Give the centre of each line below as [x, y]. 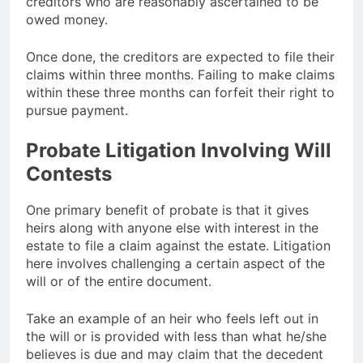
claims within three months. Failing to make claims [180, 74]
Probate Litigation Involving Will [179, 150]
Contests [69, 173]
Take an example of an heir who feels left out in [172, 319]
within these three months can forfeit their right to [180, 92]
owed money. [67, 19]
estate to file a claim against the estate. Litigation [178, 246]
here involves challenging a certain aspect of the [175, 264]
